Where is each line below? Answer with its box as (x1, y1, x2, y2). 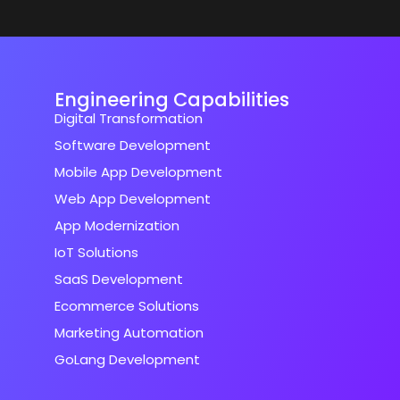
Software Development (54, 136, 211, 155)
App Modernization (54, 216, 179, 236)
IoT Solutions (54, 243, 138, 262)
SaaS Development (54, 270, 183, 289)
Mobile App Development (54, 162, 222, 182)
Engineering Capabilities (54, 87, 289, 113)
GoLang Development (54, 350, 200, 370)
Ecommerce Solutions (54, 296, 199, 316)
